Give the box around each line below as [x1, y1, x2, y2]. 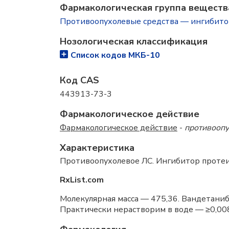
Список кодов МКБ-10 [71, 50, 160, 61]
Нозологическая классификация [60, 35, 208, 48]
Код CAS [60, 74, 99, 86]
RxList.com [60, 174, 104, 186]
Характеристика [60, 142, 134, 154]
